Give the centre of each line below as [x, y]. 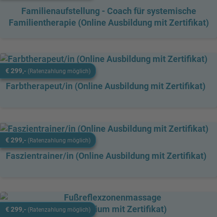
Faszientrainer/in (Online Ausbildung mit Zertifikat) [106, 155]
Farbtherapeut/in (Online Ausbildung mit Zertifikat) [106, 86]
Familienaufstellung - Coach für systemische [108, 11]
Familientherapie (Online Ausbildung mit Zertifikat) [108, 23]
